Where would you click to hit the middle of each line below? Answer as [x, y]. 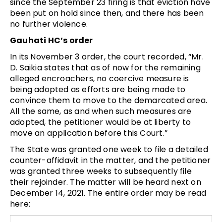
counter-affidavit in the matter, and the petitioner [111, 160]
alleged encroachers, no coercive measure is [100, 78]
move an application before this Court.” [89, 133]
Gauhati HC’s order [52, 40]
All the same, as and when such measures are [101, 111]
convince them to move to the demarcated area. [109, 100]
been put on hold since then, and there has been [107, 13]
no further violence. [49, 24]
